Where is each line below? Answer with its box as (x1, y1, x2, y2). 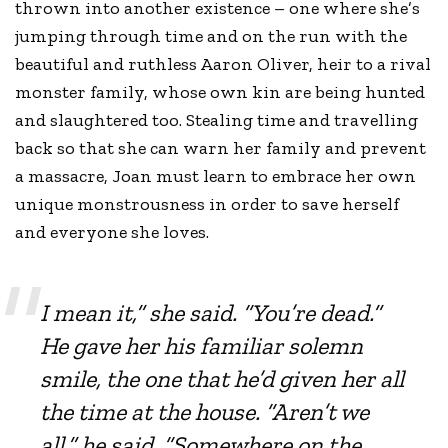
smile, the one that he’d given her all (40, 363, 405, 393)
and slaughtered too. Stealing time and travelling (15, 108, 419, 131)
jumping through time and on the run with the (15, 24, 408, 47)
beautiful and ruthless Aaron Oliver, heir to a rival (15, 52, 432, 75)
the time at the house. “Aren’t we (40, 396, 370, 426)
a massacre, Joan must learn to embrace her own (15, 164, 417, 187)
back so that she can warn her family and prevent (15, 136, 427, 159)
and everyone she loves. (15, 220, 210, 243)
